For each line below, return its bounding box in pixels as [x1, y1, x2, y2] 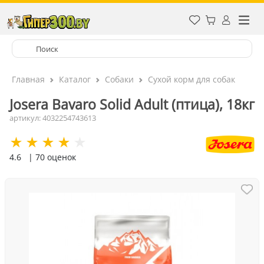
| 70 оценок [28, 151, 76, 163]
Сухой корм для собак [148, 74, 235, 85]
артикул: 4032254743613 [9, 113, 96, 123]
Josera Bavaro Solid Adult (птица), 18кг [9, 95, 255, 114]
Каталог [59, 74, 91, 85]
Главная [12, 74, 45, 85]
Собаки [105, 74, 134, 85]
